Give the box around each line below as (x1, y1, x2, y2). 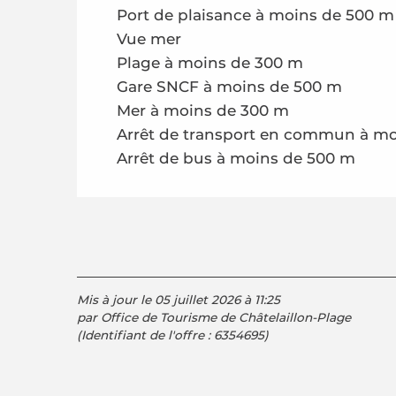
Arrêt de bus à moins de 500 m (117, 149, 355, 167)
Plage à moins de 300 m (117, 54, 303, 72)
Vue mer (117, 30, 181, 48)
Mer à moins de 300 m (117, 102, 289, 119)
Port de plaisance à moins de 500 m (117, 6, 394, 24)
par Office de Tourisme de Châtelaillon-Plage (77, 310, 351, 324)
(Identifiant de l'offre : (77, 328, 214, 342)
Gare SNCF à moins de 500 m (117, 78, 342, 95)
